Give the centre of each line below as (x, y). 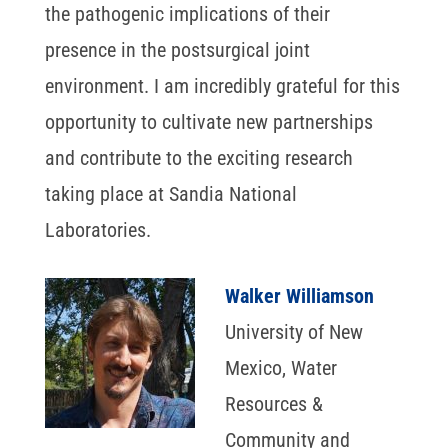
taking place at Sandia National (170, 193)
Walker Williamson (299, 295)
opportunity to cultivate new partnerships (208, 121)
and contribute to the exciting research (198, 157)
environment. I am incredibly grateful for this (222, 85)
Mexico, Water (280, 367)
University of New (293, 331)
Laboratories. (97, 229)
